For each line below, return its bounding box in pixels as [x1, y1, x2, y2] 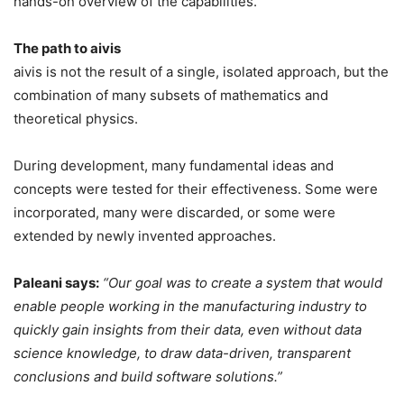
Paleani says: [14, 273, 99, 291]
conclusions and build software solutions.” [14, 367, 282, 385]
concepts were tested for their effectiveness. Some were [14, 179, 378, 197]
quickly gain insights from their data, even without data [14, 320, 362, 338]
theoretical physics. [14, 109, 138, 127]
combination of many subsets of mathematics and [14, 86, 328, 104]
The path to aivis [14, 39, 121, 57]
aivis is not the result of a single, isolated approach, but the [14, 62, 389, 80]
